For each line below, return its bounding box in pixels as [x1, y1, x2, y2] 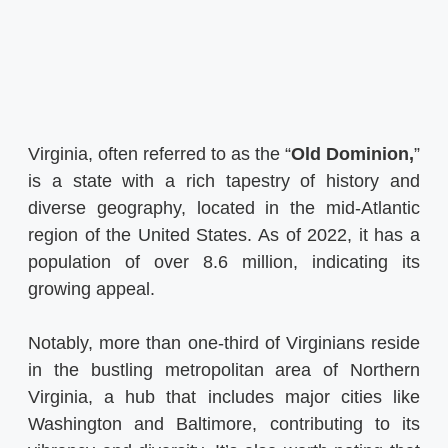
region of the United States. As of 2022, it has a [28, 225, 420, 246]
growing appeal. [28, 279, 155, 300]
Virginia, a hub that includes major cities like [28, 387, 420, 408]
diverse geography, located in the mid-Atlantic [28, 198, 420, 219]
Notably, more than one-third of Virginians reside [28, 333, 420, 354]
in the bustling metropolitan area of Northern [28, 360, 420, 381]
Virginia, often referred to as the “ [28, 144, 291, 165]
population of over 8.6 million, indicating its [28, 252, 420, 273]
